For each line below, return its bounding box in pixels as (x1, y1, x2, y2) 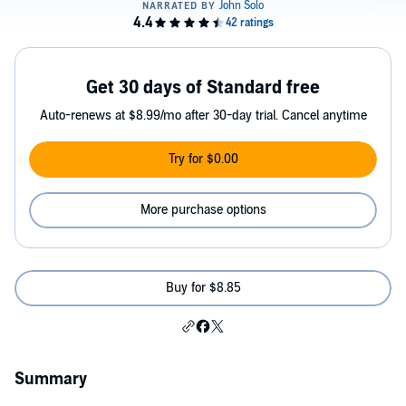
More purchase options (140, 202, 266, 217)
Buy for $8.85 (165, 280, 241, 295)
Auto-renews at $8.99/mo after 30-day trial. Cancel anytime (39, 108, 367, 123)
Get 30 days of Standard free (86, 77, 320, 99)
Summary (14, 370, 87, 389)
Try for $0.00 (168, 151, 238, 167)
